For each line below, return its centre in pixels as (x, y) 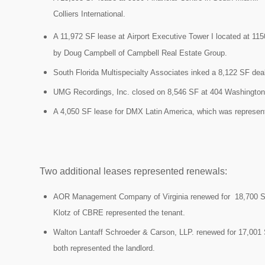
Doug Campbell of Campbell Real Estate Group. (146, 53)
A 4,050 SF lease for (90, 111)
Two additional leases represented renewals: (133, 171)
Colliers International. (89, 14)
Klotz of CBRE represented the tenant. (119, 213)
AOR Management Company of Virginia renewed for (143, 197)
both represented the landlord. (104, 248)
